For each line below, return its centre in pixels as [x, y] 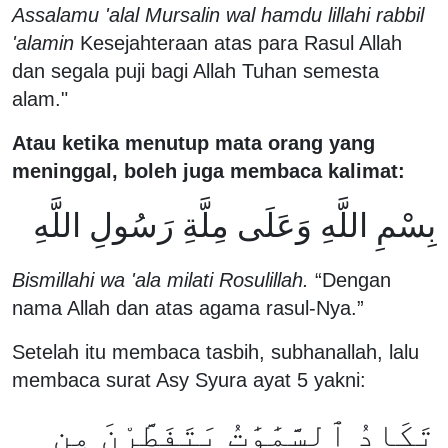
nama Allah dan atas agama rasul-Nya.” [191, 307]
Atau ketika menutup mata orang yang [193, 142]
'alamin [43, 42]
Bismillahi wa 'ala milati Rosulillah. [160, 279]
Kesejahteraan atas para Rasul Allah [238, 42]
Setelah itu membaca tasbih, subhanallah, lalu [215, 351]
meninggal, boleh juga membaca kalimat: [211, 170]
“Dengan [350, 279]
